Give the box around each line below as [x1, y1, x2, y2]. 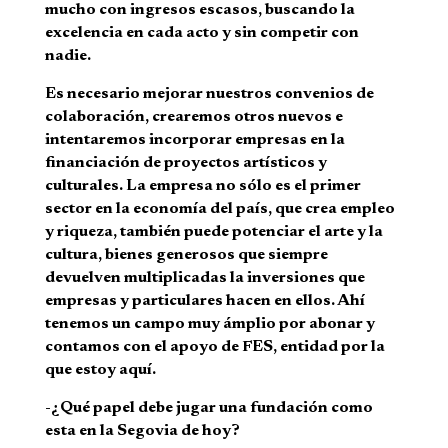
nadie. [44, 48, 91, 65]
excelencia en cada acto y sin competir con [44, 25, 359, 42]
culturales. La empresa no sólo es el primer [44, 178, 361, 195]
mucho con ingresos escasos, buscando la [44, 2, 355, 19]
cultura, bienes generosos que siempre [44, 247, 328, 264]
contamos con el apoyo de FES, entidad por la [44, 339, 385, 356]
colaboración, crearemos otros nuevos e [44, 109, 343, 126]
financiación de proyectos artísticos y [44, 155, 327, 172]
